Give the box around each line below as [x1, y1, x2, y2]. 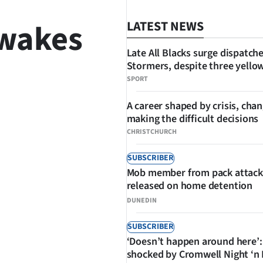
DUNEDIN [126, 195, 157, 205]
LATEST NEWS [126, 17, 204, 36]
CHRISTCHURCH [126, 127, 177, 137]
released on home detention [126, 178, 252, 193]
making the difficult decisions [126, 112, 259, 126]
